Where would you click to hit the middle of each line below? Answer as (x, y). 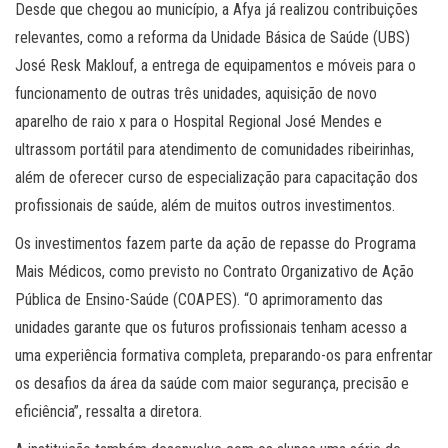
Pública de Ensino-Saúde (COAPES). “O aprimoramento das (199, 300)
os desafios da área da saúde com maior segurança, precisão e (212, 384)
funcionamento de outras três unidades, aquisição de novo (196, 94)
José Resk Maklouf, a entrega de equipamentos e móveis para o (215, 66)
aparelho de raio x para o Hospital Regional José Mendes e (198, 122)
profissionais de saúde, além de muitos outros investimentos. (207, 206)
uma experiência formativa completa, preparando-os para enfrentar (224, 356)
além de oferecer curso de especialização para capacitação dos (216, 178)
